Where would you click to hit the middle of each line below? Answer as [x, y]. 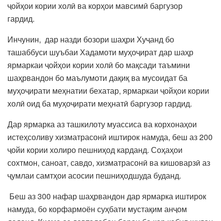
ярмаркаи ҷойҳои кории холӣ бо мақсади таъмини [99, 65]
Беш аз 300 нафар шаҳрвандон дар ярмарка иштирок [107, 196]
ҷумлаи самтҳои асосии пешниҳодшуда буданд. [94, 175]
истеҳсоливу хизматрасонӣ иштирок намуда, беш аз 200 [110, 137]
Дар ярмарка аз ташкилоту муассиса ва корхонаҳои [102, 124]
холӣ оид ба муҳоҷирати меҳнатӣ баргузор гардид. [100, 103]
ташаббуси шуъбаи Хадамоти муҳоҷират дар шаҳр [100, 52]
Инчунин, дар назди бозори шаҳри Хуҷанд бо [92, 39]
